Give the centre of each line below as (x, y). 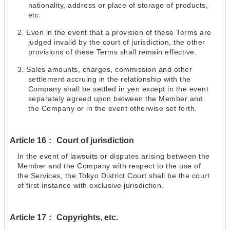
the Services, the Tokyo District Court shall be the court (113, 176)
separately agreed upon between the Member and (116, 99)
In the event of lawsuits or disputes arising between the (113, 156)
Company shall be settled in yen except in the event (118, 89)
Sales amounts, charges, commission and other (109, 70)
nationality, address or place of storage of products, (118, 5)
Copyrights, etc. (87, 217)
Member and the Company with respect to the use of (109, 166)
